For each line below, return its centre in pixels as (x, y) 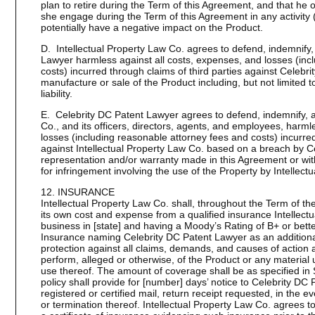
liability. (56, 94)
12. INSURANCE (77, 192)
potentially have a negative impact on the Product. (152, 27)
